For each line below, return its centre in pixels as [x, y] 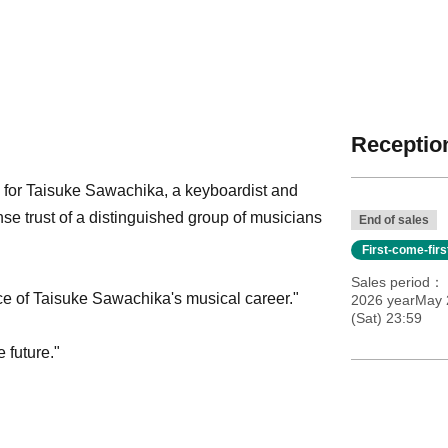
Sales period [390, 281]
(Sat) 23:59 [386, 317]
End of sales [393, 219]
